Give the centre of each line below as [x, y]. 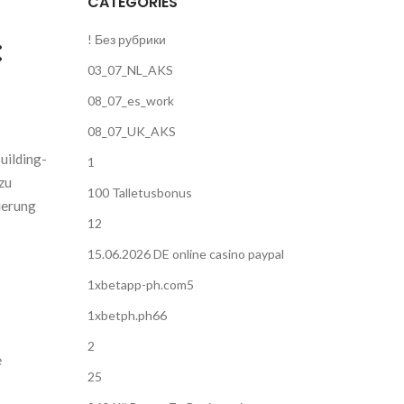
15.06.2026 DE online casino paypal [185, 254]
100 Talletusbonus [139, 193]
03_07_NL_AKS [130, 70]
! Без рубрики [126, 39]
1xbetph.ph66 [127, 315]
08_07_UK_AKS [131, 131]
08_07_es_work [130, 101]
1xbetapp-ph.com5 [140, 285]
